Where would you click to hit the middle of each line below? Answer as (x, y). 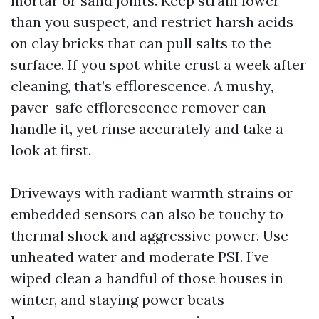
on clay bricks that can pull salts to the (141, 43)
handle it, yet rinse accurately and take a (147, 129)
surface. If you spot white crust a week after (158, 64)
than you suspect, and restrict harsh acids (152, 22)
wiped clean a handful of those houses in (147, 278)
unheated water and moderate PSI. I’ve (140, 257)
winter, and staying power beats (117, 299)
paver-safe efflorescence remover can (138, 107)
